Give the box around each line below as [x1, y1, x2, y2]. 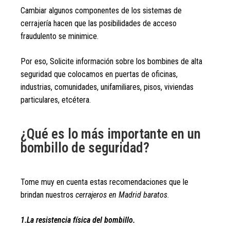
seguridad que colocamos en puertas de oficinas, [21, 69, 178, 79]
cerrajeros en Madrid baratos [75, 190, 167, 200]
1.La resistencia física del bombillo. [21, 215, 135, 225]
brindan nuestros [21, 190, 75, 200]
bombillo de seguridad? [21, 139, 149, 156]
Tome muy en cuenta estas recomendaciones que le [21, 177, 188, 187]
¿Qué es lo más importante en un [21, 125, 201, 142]
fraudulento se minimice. [21, 31, 99, 41]
